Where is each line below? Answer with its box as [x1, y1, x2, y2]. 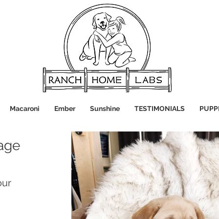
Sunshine [89, 105, 120, 112]
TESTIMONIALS [134, 105, 185, 112]
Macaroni [9, 105, 40, 112]
